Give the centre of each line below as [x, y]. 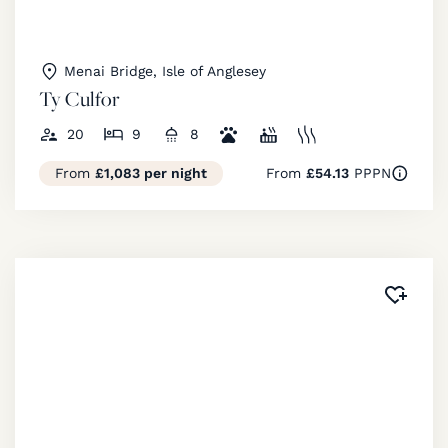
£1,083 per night [151, 172]
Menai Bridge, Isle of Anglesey [165, 70]
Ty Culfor [79, 98]
